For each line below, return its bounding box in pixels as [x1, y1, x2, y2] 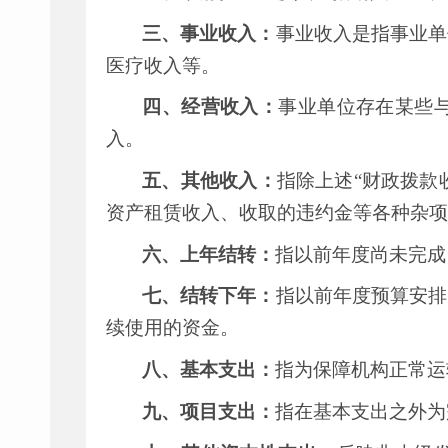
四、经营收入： [142, 96, 279, 118]
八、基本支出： [142, 359, 276, 381]
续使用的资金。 [106, 317, 239, 339]
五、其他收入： [142, 169, 277, 191]
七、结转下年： [142, 285, 276, 307]
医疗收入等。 [106, 54, 220, 76]
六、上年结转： [142, 243, 276, 265]
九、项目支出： [142, 400, 276, 422]
